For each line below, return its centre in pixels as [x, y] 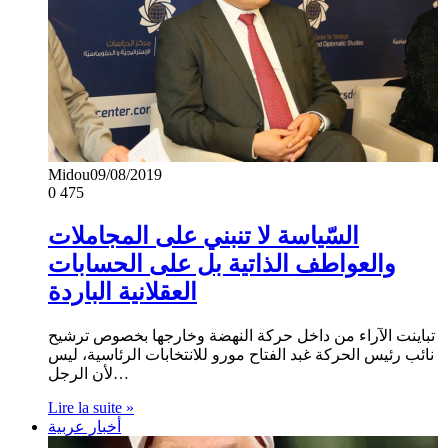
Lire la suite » [91, 408]
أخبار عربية [84, 427]
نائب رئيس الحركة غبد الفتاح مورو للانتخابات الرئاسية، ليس [241, 355]
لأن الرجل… [121, 374]
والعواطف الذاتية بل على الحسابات [222, 264]
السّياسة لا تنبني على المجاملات [203, 236]
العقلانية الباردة [122, 292]
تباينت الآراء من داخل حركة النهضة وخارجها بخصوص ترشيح [241, 336]
